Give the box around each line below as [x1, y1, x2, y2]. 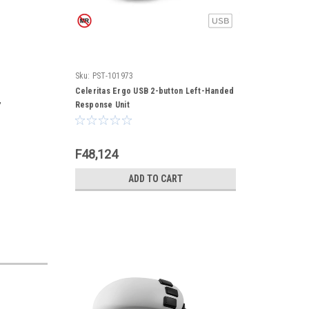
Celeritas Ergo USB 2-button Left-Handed [74, 86, 235, 96]
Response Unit [74, 100, 130, 110]
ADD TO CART [128, 173, 183, 184]
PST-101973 [92, 71, 134, 81]
